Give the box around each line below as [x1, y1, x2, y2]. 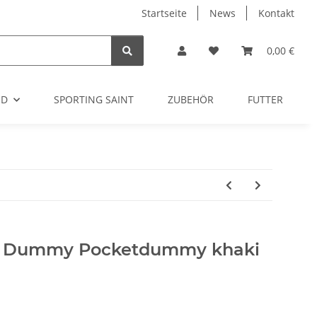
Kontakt [258, 6, 294, 20]
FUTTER [248, 93, 283, 106]
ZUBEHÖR [168, 93, 214, 106]
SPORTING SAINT [54, 93, 134, 106]
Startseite [142, 6, 187, 20]
